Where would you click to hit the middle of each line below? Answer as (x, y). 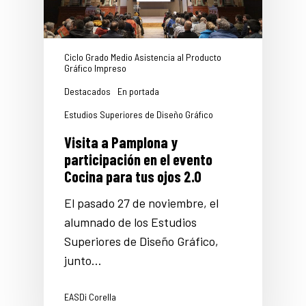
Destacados (87, 92)
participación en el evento (138, 159)
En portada (138, 92)
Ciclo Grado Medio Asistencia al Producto (143, 57)
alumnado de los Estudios (130, 222)
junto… (83, 261)
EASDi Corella (90, 297)
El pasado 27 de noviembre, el (141, 203)
